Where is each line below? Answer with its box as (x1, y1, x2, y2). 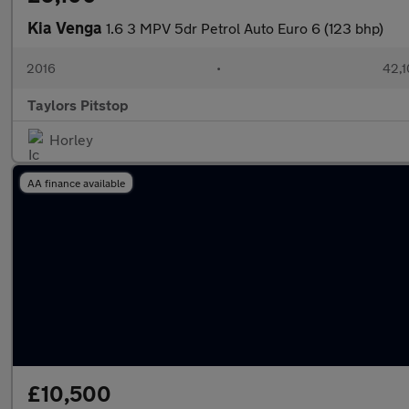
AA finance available (27, 176, 125, 189)
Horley (49, 131, 93, 148)
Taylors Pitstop (27, 96, 129, 113)
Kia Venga (27, 17, 106, 37)
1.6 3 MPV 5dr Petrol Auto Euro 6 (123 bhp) (106, 19, 383, 37)
